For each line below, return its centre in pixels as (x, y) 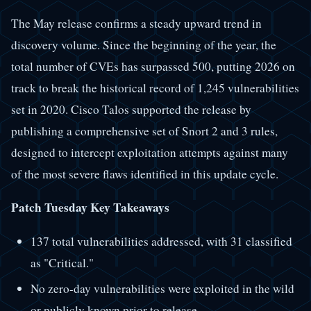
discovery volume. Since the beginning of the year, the (144, 45)
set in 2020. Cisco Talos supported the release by (131, 110)
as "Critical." (62, 262)
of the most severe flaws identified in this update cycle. (145, 174)
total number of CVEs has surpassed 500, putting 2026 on (153, 67)
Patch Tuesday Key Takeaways (90, 208)
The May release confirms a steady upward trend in (136, 24)
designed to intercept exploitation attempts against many (150, 153)
